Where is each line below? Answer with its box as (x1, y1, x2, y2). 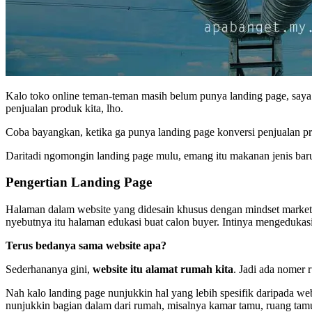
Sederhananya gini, (6, 263, 93, 276)
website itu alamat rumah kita (93, 263, 233, 276)
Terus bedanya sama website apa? (6, 240, 166, 252)
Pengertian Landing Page (6, 175, 152, 190)
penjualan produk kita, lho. (6, 102, 123, 114)
